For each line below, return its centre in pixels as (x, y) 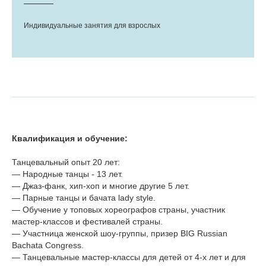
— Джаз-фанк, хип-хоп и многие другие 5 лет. (101, 186)
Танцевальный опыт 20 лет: (66, 162)
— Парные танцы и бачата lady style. (84, 198)
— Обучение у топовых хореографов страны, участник (118, 210)
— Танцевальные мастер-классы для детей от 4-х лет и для (129, 257)
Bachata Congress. (48, 245)
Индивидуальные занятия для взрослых (92, 26)
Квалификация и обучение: (70, 138)
